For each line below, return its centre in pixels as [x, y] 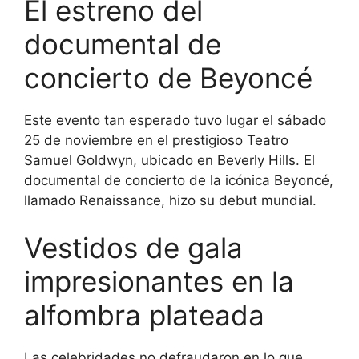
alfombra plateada [144, 315]
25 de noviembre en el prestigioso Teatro [156, 140]
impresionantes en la [159, 282]
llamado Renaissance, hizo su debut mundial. [170, 200]
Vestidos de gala [133, 248]
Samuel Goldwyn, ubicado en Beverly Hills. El [169, 160]
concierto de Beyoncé [168, 77]
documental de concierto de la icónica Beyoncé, [179, 180]
